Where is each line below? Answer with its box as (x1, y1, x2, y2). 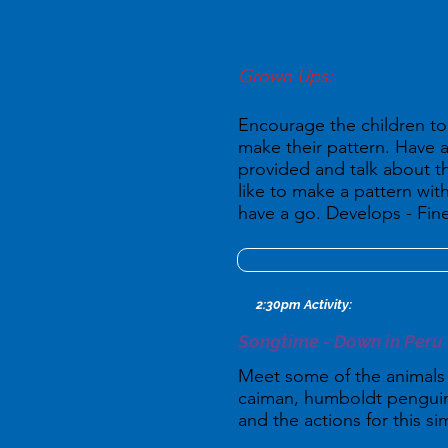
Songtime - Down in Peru (238, 331, 443, 352)
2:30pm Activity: (256, 297, 352, 312)
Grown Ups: (238, 65, 333, 87)
